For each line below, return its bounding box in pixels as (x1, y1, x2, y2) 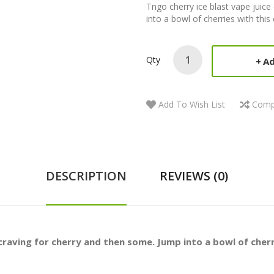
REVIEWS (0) (160, 168, 228, 184)
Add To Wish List (158, 98, 225, 110)
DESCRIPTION (46, 168, 127, 184)
